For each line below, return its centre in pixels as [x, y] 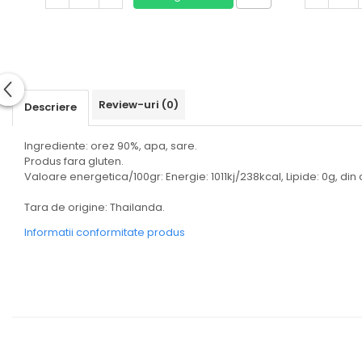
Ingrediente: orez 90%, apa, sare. [111, 146]
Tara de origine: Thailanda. [95, 207]
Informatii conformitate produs [105, 232]
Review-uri [130, 105]
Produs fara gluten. [74, 161]
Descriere [51, 107]
